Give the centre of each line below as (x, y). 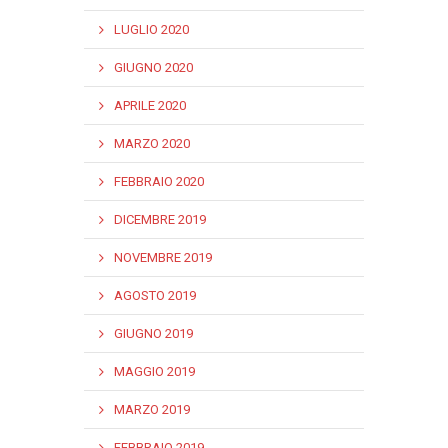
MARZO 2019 (152, 409)
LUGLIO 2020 (151, 29)
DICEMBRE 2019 (160, 219)
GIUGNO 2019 (153, 333)
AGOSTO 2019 (155, 295)
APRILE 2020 (150, 105)
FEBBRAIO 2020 (159, 181)
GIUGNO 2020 (153, 67)
